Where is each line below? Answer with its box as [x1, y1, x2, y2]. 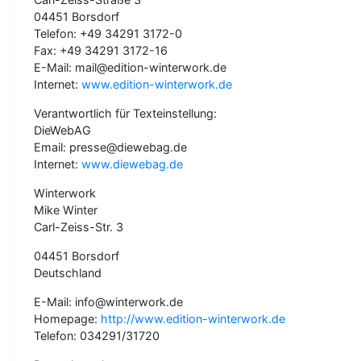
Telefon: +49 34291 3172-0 [34, 27, 182, 40]
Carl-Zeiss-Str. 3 [34, 220, 123, 234]
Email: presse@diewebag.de [34, 140, 187, 154]
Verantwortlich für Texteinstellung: [34, 106, 217, 120]
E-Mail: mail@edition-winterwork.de [34, 60, 226, 74]
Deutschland [34, 266, 102, 280]
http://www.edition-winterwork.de [101, 312, 285, 326]
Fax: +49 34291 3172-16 [34, 44, 168, 57]
